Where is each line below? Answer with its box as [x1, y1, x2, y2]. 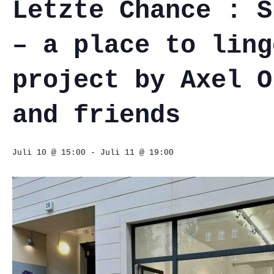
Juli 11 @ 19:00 [100, 148, 174, 157]
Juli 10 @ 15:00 [12, 148, 86, 157]
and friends [12, 101, 180, 130]
